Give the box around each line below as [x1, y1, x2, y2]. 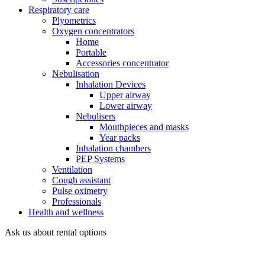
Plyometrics [52, 15, 96, 25]
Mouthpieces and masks [99, 122, 189, 132]
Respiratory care [28, 5, 89, 15]
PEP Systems [76, 154, 125, 164]
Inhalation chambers [76, 143, 151, 153]
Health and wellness [28, 207, 104, 217]
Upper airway [99, 90, 151, 100]
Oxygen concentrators [52, 26, 134, 36]
